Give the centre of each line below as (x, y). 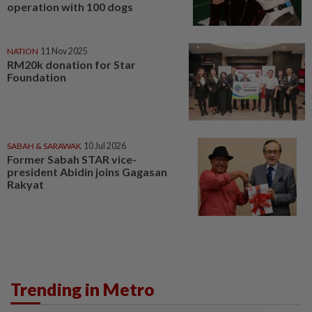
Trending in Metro (83, 289)
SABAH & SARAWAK (44, 146)
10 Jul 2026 (105, 146)
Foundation (37, 77)
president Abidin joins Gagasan (87, 172)
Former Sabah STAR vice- (72, 159)
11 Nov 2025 (64, 51)
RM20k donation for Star (71, 64)
